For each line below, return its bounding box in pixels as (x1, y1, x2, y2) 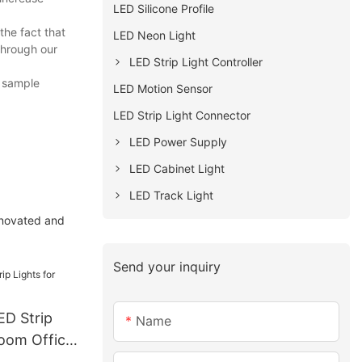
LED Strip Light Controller (129, 54, 263, 69)
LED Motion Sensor (113, 81, 213, 95)
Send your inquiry (113, 258, 221, 275)
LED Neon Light (113, 27, 196, 42)
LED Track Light (129, 187, 214, 202)
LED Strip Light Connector (113, 107, 251, 122)
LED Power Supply (129, 134, 228, 149)
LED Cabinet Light (129, 161, 225, 175)
